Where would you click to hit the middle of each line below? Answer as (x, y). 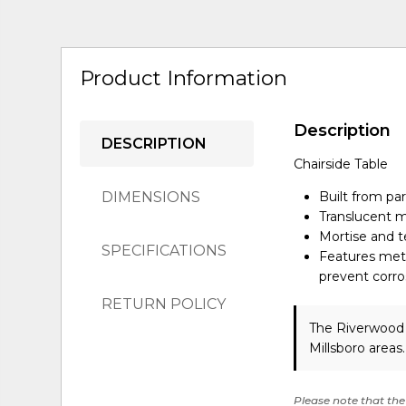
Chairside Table (341, 164)
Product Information (184, 78)
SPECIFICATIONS (164, 250)
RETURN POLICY (164, 304)
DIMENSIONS (151, 197)
